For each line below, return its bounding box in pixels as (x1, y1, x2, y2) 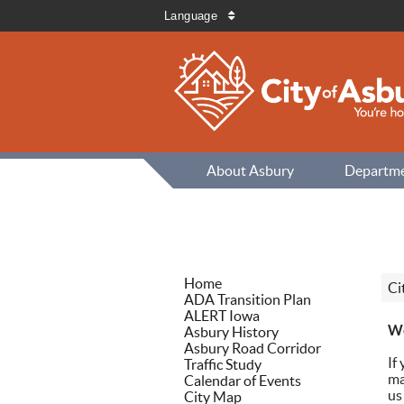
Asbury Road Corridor (184, 340, 321, 356)
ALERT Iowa (184, 308, 260, 324)
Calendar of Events (184, 372, 301, 389)
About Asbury (206, 162, 294, 179)
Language (164, 9, 218, 23)
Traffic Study (184, 356, 262, 372)
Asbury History (184, 324, 279, 340)
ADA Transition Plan (184, 291, 311, 308)
